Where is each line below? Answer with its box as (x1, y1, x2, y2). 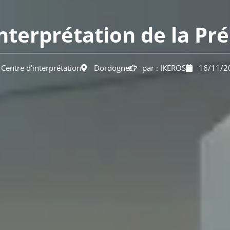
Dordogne (94, 63, 129, 73)
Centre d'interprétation (1, 63, 81, 73)
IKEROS (160, 63, 186, 73)
